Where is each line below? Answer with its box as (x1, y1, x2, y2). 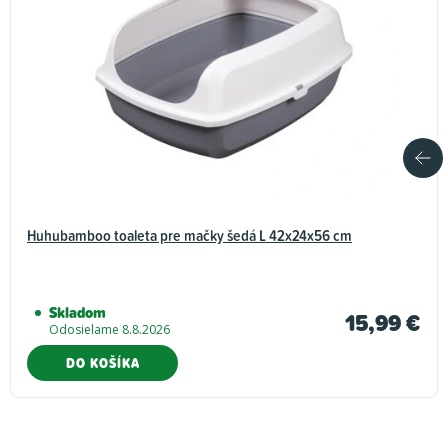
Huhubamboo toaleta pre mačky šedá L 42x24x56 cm (27, 224, 352, 247)
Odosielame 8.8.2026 (49, 321, 170, 339)
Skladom (49, 301, 106, 325)
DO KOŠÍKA (65, 353, 140, 374)
